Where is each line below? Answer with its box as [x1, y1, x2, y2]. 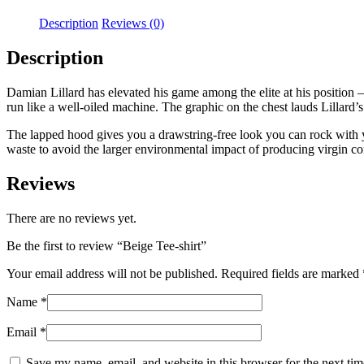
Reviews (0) [102, 15, 164, 30]
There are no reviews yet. [6, 210, 136, 225]
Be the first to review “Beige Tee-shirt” [6, 238, 206, 253]
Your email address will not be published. [6, 266, 218, 280]
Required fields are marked [221, 266, 362, 280]
